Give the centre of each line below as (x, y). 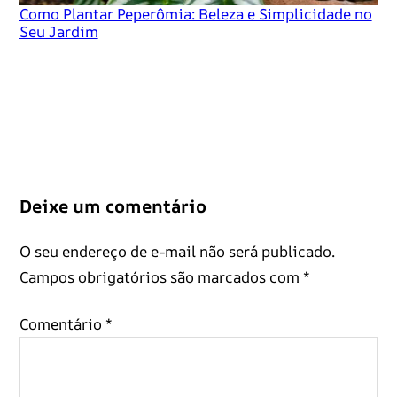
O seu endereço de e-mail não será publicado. (177, 252)
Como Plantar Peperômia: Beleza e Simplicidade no (195, 14)
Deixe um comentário (113, 206)
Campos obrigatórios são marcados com (161, 277)
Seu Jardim (58, 32)
